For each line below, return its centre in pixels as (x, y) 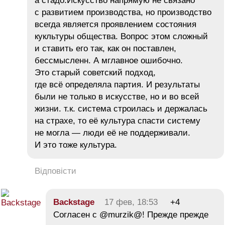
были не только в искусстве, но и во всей (117, 96)
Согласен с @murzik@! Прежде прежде (131, 214)
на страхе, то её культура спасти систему (118, 121)
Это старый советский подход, (95, 72)
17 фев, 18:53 (131, 202)
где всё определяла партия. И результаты (117, 84)
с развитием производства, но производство (123, 12)
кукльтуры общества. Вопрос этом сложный (121, 36)
